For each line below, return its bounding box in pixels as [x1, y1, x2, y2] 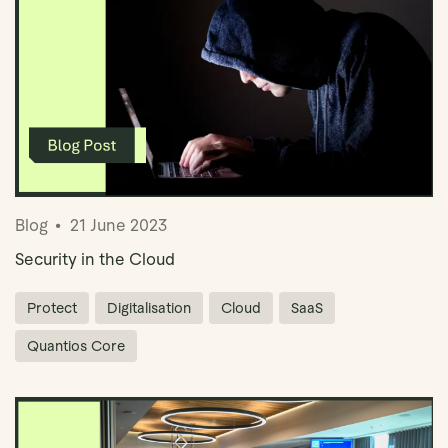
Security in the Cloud [15, 249, 175, 269]
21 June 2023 [70, 215, 167, 235]
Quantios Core [27, 337, 125, 354]
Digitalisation [107, 299, 191, 316]
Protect [27, 299, 77, 316]
